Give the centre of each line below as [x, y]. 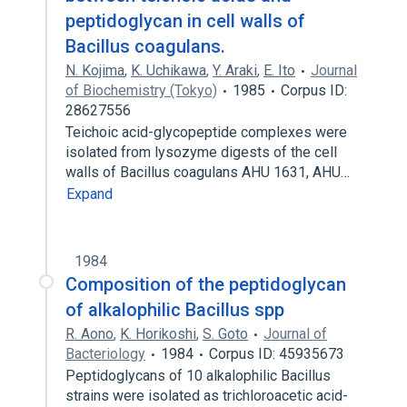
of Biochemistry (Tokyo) [141, 90]
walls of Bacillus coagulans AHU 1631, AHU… [209, 172]
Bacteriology [105, 354]
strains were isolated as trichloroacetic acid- [207, 396]
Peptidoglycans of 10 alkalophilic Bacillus [198, 376]
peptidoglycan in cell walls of [185, 21]
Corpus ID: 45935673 [277, 354]
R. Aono [89, 334]
